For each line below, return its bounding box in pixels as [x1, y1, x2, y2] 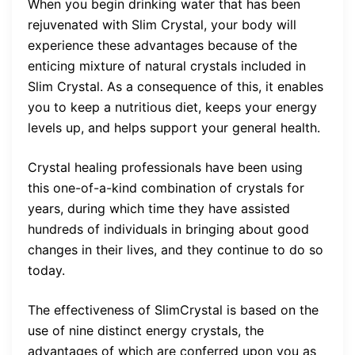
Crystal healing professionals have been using [28, 158, 303, 175]
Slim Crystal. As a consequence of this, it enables [28, 78, 323, 94]
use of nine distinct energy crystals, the [28, 322, 264, 338]
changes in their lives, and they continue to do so [28, 241, 323, 258]
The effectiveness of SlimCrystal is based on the [28, 301, 319, 318]
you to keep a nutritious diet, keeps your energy [28, 98, 317, 115]
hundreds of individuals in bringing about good [28, 220, 309, 237]
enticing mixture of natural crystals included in [28, 57, 306, 74]
